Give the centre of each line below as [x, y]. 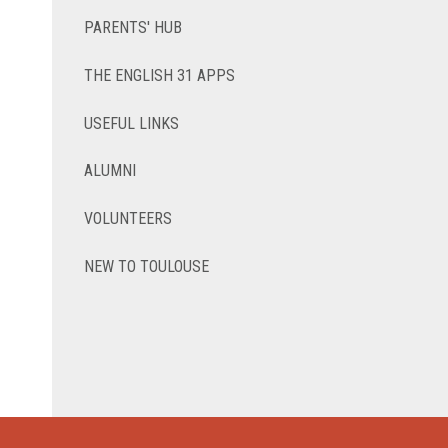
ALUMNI [110, 171]
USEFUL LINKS [132, 123]
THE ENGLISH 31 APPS [160, 75]
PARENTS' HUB [133, 27]
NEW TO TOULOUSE [147, 266]
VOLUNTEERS [128, 219]
